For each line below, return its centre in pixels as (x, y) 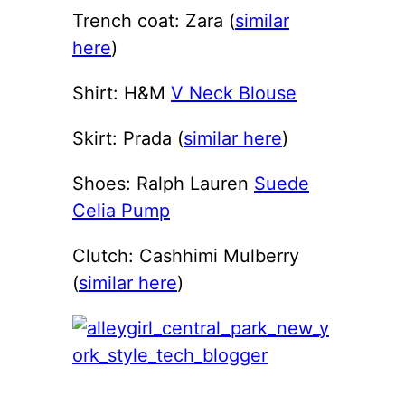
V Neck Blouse (234, 93)
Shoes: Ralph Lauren (163, 183)
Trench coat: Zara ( (154, 20)
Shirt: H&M (122, 93)
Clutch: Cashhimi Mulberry (186, 255)
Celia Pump (121, 210)
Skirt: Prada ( (128, 138)
